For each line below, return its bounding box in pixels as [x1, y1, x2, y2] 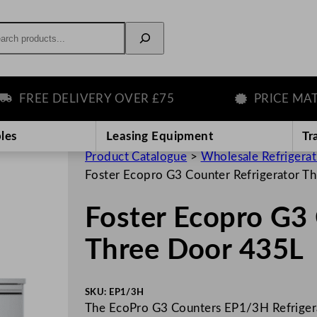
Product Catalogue [85, 150, 188, 163]
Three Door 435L [85, 236, 304, 265]
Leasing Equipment [105, 129, 214, 142]
